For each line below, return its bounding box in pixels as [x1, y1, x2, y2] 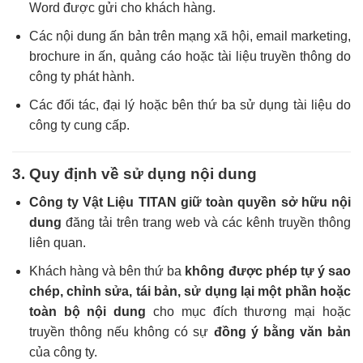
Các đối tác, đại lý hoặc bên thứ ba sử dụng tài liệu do [28, 97, 351, 112]
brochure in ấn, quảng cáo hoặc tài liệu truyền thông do [28, 49, 351, 63]
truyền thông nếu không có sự [28, 324, 214, 339]
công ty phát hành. [28, 69, 135, 83]
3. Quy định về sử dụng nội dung [12, 165, 257, 183]
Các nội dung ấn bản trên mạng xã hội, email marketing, [28, 28, 351, 43]
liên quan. [28, 235, 86, 250]
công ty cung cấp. [28, 117, 130, 132]
